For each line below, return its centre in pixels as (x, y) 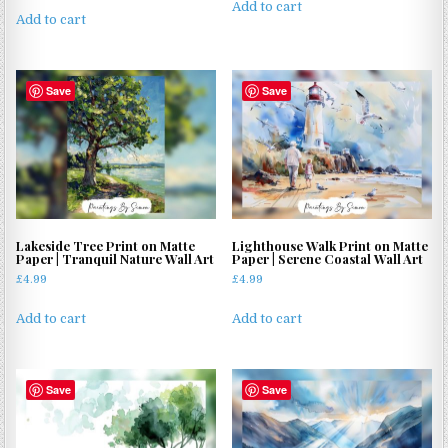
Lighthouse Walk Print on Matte (330, 245)
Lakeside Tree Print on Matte (106, 245)
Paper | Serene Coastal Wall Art (328, 258)
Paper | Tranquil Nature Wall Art (115, 258)
